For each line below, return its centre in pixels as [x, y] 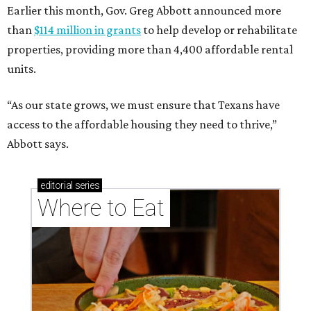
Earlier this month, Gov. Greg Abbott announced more [144, 11]
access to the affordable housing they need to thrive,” [142, 125]
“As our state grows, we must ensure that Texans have [143, 105]
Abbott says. [38, 144]
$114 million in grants [87, 30]
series [86, 186]
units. [22, 69]
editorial [57, 186]
